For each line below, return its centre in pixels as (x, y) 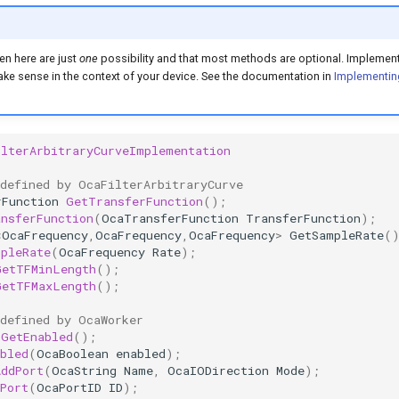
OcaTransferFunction (170, 219)
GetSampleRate (337, 236)
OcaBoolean (73, 354)
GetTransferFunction (134, 202)
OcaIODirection (218, 371)
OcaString (84, 371)
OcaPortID (69, 388)
